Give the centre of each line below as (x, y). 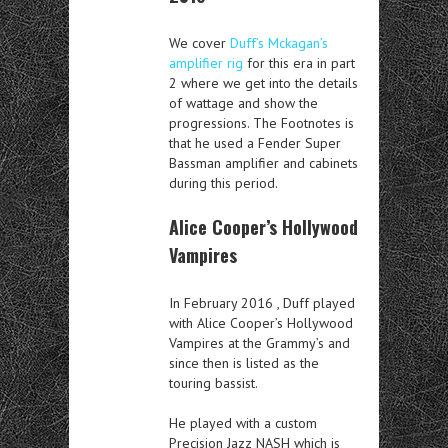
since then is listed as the (244, 362)
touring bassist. (213, 382)
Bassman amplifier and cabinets (263, 162)
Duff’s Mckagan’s (279, 42)
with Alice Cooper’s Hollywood (261, 322)
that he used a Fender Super (255, 142)
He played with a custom (243, 422)
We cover (199, 42)
